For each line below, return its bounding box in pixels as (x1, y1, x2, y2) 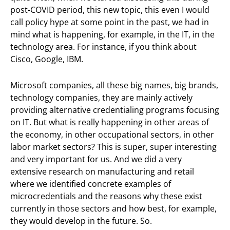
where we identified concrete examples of (10, 178, 171, 189)
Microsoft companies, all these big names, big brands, (10, 79, 218, 91)
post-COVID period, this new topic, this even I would (10, 4, 209, 16)
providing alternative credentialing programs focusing (10, 104, 219, 116)
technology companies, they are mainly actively (10, 91, 193, 103)
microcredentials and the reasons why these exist (10, 190, 202, 202)
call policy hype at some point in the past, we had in (10, 16, 209, 28)
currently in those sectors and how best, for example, (10, 202, 217, 214)
